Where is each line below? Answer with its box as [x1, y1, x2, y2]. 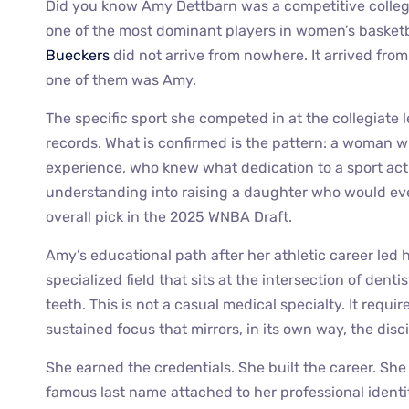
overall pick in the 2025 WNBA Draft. [46, 207, 292, 225]
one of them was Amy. [46, 70, 196, 89]
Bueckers [46, 46, 110, 64]
